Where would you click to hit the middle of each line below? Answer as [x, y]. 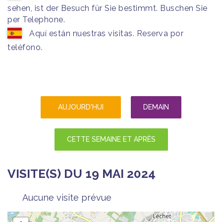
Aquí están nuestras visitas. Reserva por [106, 33]
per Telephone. [36, 20]
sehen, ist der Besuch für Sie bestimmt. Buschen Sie [108, 8]
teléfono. [25, 47]
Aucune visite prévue [67, 197]
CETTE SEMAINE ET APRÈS [111, 139]
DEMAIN [156, 107]
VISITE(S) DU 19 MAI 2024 [82, 174]
